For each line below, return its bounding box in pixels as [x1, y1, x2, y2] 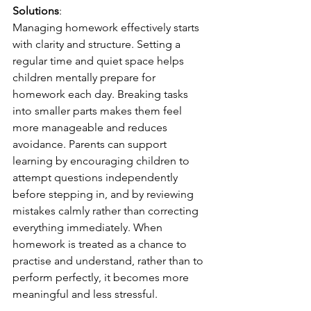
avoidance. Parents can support [12, 137, 169, 151]
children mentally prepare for [12, 71, 158, 84]
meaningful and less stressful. [12, 287, 158, 301]
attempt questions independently [12, 171, 180, 184]
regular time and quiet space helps [12, 54, 187, 67]
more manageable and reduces [12, 121, 170, 134]
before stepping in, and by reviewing [12, 187, 196, 201]
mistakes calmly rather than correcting [12, 204, 201, 217]
